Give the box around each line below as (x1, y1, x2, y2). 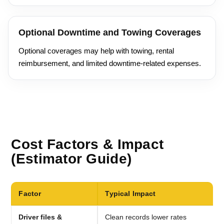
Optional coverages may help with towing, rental (18, 46, 174, 55)
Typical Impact (105, 189, 156, 198)
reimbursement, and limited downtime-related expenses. (18, 59, 201, 68)
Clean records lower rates (105, 213, 187, 221)
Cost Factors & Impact (11, 136, 164, 152)
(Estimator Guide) (11, 151, 132, 167)
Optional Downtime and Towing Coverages (18, 27, 201, 38)
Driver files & (18, 213, 62, 221)
